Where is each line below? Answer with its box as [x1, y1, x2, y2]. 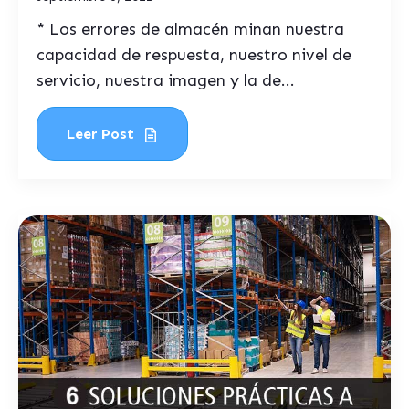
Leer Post [67, 125, 139, 142]
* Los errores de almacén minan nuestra [37, 19, 344, 39]
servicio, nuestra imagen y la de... [37, 70, 295, 90]
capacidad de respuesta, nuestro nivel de [37, 45, 351, 65]
